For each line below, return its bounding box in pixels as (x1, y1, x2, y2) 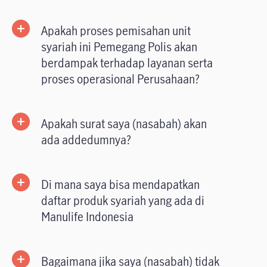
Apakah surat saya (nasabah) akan (41, 116, 207, 132)
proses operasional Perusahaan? (41, 71, 200, 88)
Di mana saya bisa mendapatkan (41, 176, 200, 193)
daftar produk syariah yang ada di (41, 193, 204, 209)
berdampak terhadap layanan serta (41, 55, 213, 72)
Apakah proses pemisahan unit (41, 23, 191, 39)
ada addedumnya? (41, 132, 131, 148)
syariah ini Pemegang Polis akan (41, 39, 197, 55)
